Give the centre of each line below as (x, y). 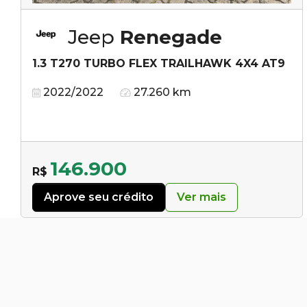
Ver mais (201, 197)
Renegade (171, 37)
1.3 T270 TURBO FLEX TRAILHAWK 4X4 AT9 (159, 63)
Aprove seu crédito (99, 197)
